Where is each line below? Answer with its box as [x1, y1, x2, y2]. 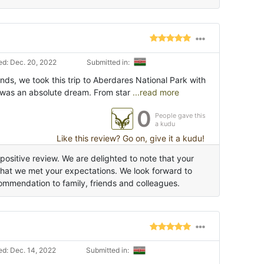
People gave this [155, 111, 206, 120]
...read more [130, 87, 179, 98]
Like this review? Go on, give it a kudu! [54, 133, 204, 144]
